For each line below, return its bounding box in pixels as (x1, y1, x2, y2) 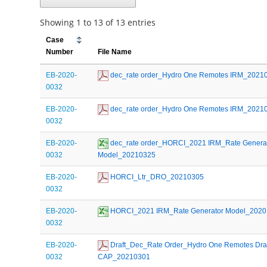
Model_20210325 (98, 150, 156, 159)
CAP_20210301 (98, 252, 151, 261)
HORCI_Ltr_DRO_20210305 (108, 172, 204, 181)
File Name (98, 47, 132, 56)
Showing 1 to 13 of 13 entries (40, 16, 156, 28)
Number (46, 47, 74, 56)
